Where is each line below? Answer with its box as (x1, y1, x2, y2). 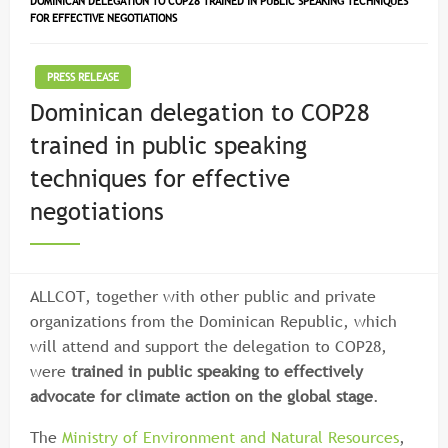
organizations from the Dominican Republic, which (30, 310, 397, 333)
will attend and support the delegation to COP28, (30, 335, 387, 358)
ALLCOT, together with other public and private (30, 285, 376, 308)
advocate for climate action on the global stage (30, 385, 373, 408)
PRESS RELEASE (47, 69, 119, 86)
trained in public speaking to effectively (71, 360, 363, 383)
